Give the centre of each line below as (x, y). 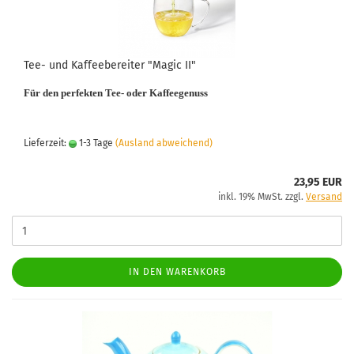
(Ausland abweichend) (164, 143)
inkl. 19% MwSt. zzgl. (262, 197)
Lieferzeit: (46, 143)
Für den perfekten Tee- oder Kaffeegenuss (116, 93)
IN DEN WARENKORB (177, 272)
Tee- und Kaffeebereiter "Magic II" (110, 65)
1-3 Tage (95, 143)
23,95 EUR (318, 182)
